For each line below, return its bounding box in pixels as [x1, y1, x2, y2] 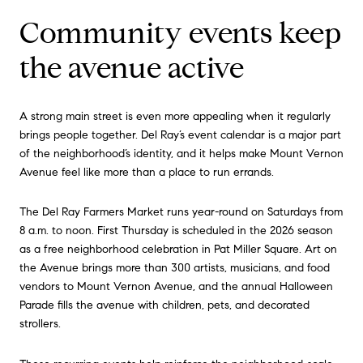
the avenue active [19, 49, 244, 87]
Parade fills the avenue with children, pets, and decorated [19, 298, 310, 313]
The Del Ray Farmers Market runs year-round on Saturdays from [19, 205, 343, 220]
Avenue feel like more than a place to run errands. [19, 164, 274, 179]
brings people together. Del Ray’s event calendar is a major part [19, 127, 341, 142]
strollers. [19, 317, 61, 331]
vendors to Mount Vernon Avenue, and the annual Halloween [19, 280, 333, 294]
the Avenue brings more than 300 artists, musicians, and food [19, 261, 330, 275]
